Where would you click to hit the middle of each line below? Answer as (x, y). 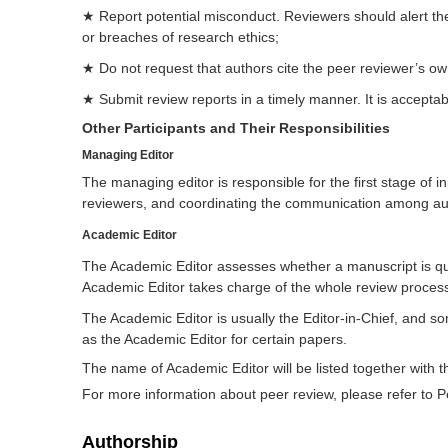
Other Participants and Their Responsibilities (236, 128)
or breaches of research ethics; (180, 37)
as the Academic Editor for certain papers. (216, 339)
